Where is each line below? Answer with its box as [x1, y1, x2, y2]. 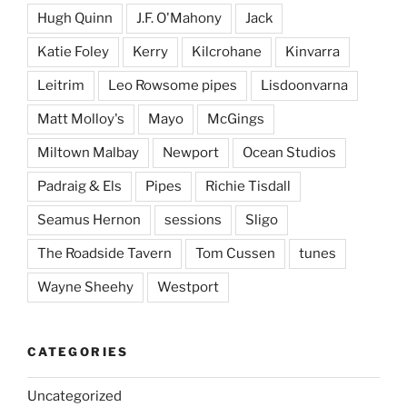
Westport [157, 278, 219, 295]
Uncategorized [27, 387, 122, 404]
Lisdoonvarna [261, 76, 348, 94]
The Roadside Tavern [37, 244, 172, 262]
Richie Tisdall [205, 177, 291, 194]
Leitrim [37, 76, 84, 94]
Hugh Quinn [37, 9, 113, 26]
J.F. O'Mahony [136, 9, 222, 26]
